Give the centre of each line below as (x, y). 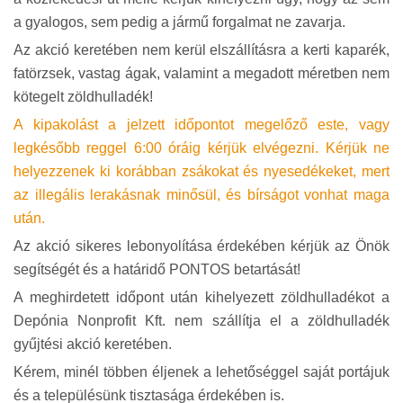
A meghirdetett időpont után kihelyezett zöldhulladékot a (201, 297)
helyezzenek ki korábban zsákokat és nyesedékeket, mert (201, 171)
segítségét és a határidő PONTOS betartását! (157, 269)
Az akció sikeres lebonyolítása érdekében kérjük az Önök (201, 246)
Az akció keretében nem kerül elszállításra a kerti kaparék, (201, 50)
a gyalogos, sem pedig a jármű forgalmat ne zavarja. (179, 22)
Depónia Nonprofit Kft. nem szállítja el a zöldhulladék (201, 321)
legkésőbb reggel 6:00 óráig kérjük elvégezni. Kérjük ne (201, 148)
